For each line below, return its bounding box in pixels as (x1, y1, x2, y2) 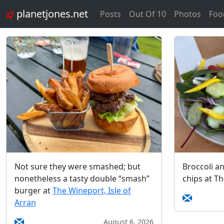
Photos (174, 8, 201, 19)
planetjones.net (14, 7, 88, 20)
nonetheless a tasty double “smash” (14, 173, 149, 184)
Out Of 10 (129, 8, 166, 19)
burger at (14, 185, 52, 196)
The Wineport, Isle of (52, 185, 131, 196)
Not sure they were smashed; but (14, 161, 140, 172)
